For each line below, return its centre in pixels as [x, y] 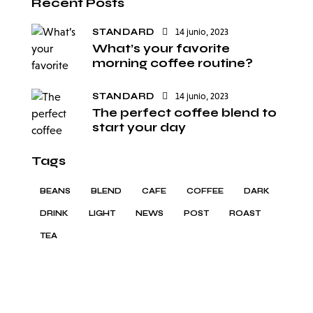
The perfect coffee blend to [184, 113]
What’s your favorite [161, 48]
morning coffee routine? [173, 63]
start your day [139, 128]
